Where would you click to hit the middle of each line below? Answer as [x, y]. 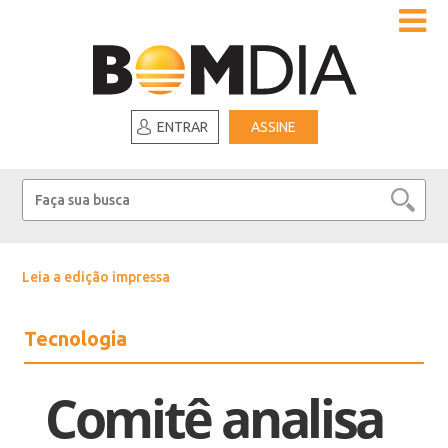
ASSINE [273, 127]
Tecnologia [76, 338]
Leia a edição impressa [96, 277]
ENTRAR [182, 127]
